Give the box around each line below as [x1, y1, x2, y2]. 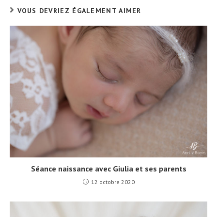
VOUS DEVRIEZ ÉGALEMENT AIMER [17, 6, 141, 15]
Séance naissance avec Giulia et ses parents [31, 163, 186, 173]
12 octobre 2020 [91, 178, 135, 186]
